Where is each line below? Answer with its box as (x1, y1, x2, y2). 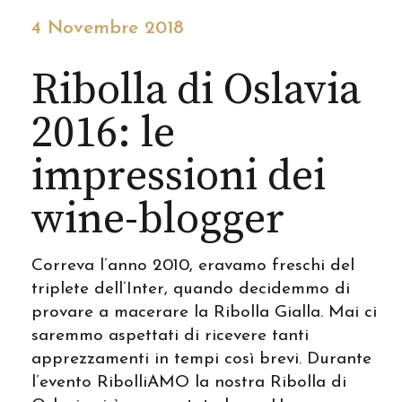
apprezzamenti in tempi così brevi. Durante (31, 351, 371, 369)
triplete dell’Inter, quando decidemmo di (31, 281, 350, 299)
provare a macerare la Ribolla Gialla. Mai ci (31, 304, 377, 322)
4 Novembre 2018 (31, 19, 184, 39)
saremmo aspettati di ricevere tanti (31, 328, 309, 345)
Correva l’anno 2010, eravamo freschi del (31, 258, 354, 275)
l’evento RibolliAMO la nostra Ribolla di (31, 374, 346, 392)
